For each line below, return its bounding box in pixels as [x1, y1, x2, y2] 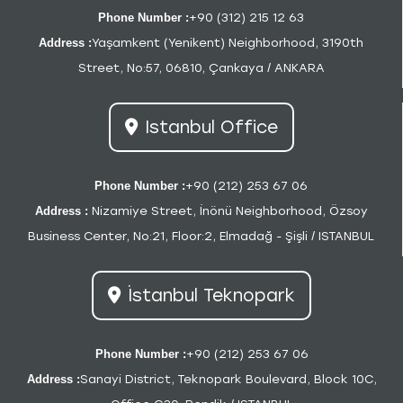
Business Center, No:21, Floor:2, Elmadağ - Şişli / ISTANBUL [28, 229, 374, 243]
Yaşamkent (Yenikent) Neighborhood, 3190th [92, 36, 363, 49]
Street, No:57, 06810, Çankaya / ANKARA [77, 61, 325, 75]
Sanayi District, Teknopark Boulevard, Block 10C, [79, 372, 377, 386]
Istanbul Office [144, 117, 278, 138]
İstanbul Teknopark [128, 285, 295, 306]
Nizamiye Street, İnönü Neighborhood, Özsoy [87, 204, 368, 218]
